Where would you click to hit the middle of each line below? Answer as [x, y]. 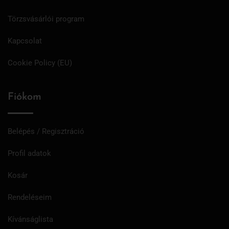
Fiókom [25, 97]
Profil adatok [29, 153]
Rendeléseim [30, 197]
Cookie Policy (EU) [40, 63]
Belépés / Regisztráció [46, 131]
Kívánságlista [30, 219]
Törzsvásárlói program [46, 19]
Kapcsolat [25, 41]
